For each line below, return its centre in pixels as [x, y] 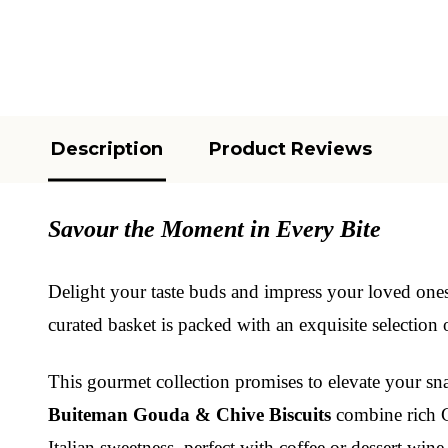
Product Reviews [290, 148]
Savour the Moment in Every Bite [214, 228]
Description [107, 148]
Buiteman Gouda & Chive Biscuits [189, 414]
